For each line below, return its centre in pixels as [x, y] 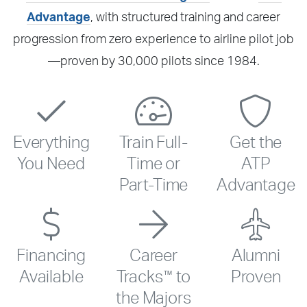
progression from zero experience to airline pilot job [153, 39]
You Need [51, 164]
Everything [51, 143]
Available [51, 277]
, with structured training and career [185, 17]
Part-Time [153, 185]
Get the [256, 143]
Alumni [256, 256]
